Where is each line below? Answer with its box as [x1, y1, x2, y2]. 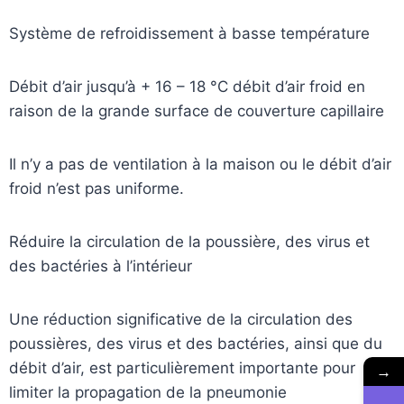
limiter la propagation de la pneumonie [9, 383, 287, 402]
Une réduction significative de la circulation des [9, 310, 353, 329]
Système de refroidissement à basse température [9, 24, 370, 43]
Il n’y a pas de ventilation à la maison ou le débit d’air [9, 155, 391, 174]
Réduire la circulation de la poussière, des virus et [9, 233, 370, 252]
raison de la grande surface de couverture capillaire [9, 102, 384, 121]
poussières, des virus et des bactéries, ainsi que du [9, 335, 382, 353]
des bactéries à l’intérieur [9, 257, 192, 276]
